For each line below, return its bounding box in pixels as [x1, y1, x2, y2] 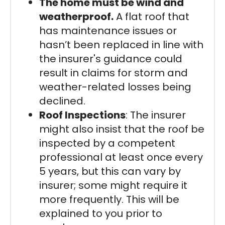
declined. [39, 93, 85, 108]
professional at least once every [39, 150, 203, 164]
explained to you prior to [39, 206, 162, 220]
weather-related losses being [39, 79, 191, 94]
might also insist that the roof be [39, 122, 204, 136]
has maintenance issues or [39, 23, 177, 38]
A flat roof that [114, 9, 189, 24]
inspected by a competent [39, 136, 175, 150]
